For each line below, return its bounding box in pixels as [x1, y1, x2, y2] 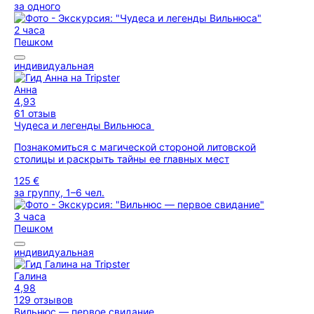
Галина [14, 270, 47, 282]
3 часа [14, 210, 46, 222]
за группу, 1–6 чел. [14, 186, 104, 198]
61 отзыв [14, 107, 56, 119]
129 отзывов [14, 294, 73, 306]
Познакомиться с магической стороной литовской [14, 141, 256, 153]
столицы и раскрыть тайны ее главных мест [14, 153, 229, 165]
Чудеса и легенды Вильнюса [14, 119, 154, 131]
